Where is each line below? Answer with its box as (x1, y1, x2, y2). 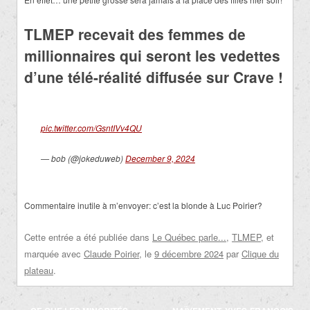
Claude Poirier (84, 247, 139, 261)
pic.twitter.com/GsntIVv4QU (41, 122, 142, 134)
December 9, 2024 (125, 152, 195, 165)
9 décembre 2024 (154, 247, 224, 261)
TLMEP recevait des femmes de (24, 24, 246, 45)
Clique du (241, 247, 279, 261)
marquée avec (24, 247, 84, 261)
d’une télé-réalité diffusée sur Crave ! (24, 66, 283, 88)
